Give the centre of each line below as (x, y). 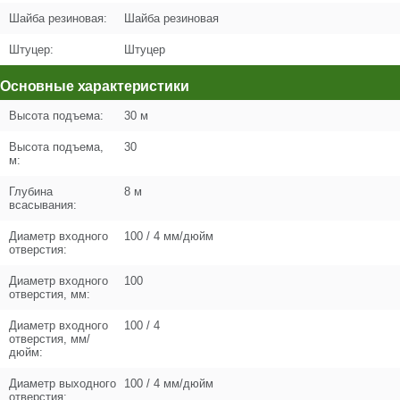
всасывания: (43, 205)
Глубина (31, 192)
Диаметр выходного (62, 383)
